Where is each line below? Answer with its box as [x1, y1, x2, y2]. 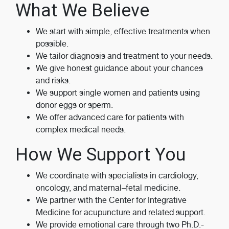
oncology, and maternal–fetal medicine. [36, 183, 180, 193]
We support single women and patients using [36, 88, 200, 98]
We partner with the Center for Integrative [36, 195, 187, 205]
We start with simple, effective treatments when [36, 27, 210, 36]
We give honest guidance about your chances [36, 63, 203, 73]
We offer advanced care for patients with [36, 112, 184, 122]
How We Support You [15, 144, 186, 165]
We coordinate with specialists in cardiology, [36, 171, 198, 180]
